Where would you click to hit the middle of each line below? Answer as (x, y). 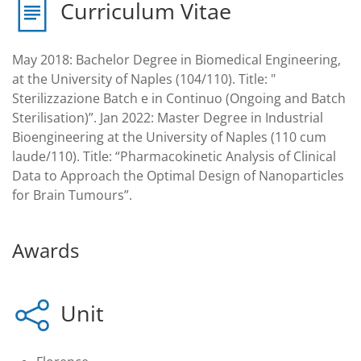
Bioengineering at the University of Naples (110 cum (169, 137)
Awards (46, 250)
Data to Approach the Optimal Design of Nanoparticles (178, 175)
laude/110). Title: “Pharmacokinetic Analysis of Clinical (174, 156)
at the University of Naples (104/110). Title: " (144, 79)
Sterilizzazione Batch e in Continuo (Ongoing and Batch (179, 98)
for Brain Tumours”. (72, 195)
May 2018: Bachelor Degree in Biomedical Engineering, (176, 59)
